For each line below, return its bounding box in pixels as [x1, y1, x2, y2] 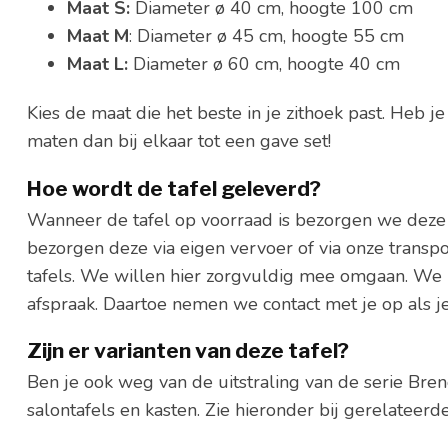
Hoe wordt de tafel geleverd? [27, 175, 321, 201]
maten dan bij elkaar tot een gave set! [27, 129, 336, 154]
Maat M [67, 23, 129, 48]
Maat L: [67, 51, 133, 76]
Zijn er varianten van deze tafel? [27, 338, 349, 364]
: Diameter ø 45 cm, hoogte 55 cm [129, 23, 409, 48]
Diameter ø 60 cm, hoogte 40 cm [133, 51, 400, 76]
